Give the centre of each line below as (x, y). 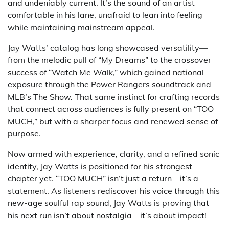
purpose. (24, 133)
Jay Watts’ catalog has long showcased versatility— (108, 47)
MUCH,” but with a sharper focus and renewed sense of (113, 121)
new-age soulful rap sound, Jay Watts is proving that (108, 203)
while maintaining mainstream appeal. (81, 27)
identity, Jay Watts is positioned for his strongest (100, 166)
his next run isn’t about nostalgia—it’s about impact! (107, 215)
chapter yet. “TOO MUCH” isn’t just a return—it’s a (103, 178)
